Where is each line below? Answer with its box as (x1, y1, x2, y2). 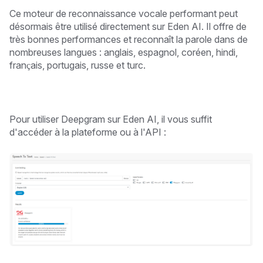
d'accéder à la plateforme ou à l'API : (9, 126, 166, 138)
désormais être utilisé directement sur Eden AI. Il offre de (9, 20, 247, 32)
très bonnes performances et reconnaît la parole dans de (9, 33, 248, 45)
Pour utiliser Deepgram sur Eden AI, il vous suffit (9, 113, 212, 125)
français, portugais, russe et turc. (9, 59, 146, 71)
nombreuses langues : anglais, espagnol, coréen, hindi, (9, 46, 238, 58)
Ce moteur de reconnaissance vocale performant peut (9, 7, 238, 19)
